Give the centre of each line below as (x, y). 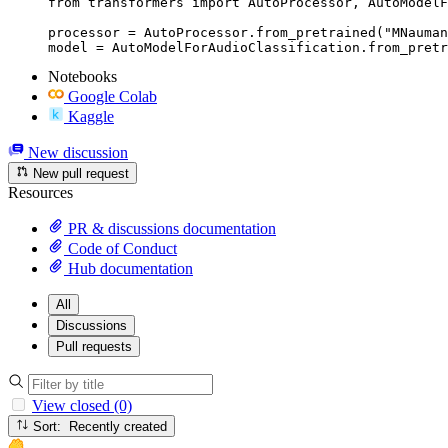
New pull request (79, 173)
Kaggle (91, 116)
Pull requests (94, 346)
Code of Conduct (120, 248)
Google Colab (112, 96)
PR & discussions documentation (170, 228)
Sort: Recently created (118, 427)
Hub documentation (128, 268)
